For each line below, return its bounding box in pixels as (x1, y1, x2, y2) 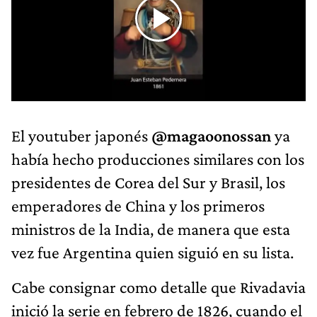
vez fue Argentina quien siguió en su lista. (11, 242, 294, 262)
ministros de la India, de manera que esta (11, 219, 290, 238)
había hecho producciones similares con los (11, 149, 304, 168)
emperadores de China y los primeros (11, 195, 265, 215)
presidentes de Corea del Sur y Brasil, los (11, 172, 285, 192)
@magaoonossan (151, 125, 275, 145)
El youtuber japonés (11, 125, 151, 145)
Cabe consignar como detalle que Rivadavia (11, 277, 306, 296)
